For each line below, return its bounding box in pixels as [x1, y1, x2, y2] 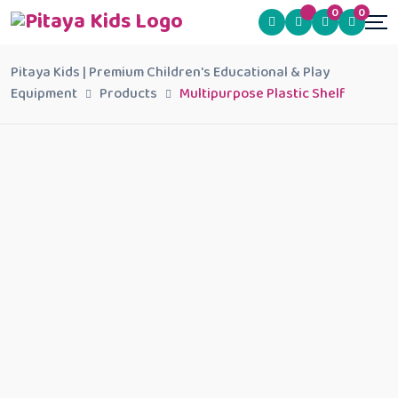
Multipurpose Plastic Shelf [179, 83, 346, 105]
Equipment [11, 83, 77, 105]
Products [99, 83, 157, 105]
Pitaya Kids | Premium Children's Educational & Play [11, 61, 330, 84]
